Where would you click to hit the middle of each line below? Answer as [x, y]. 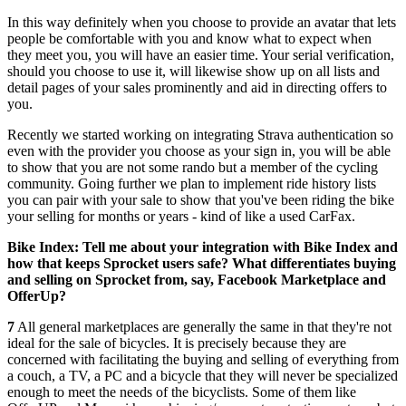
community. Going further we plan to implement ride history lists [192, 183]
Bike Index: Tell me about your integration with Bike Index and [203, 246]
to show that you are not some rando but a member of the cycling [193, 167]
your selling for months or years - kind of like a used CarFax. [181, 216]
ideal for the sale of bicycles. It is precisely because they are [177, 343]
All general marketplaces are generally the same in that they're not [203, 326]
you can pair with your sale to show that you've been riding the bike [201, 199]
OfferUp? [37, 295]
